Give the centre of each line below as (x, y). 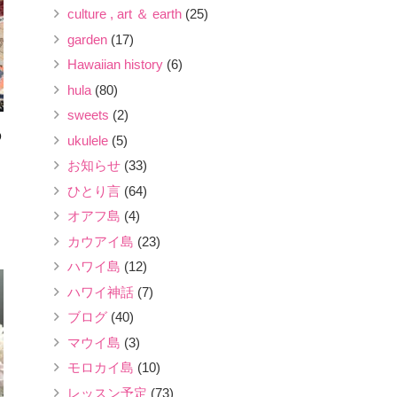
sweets (88, 115)
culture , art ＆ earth (125, 14)
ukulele (88, 140)
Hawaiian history (115, 64)
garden (87, 39)
